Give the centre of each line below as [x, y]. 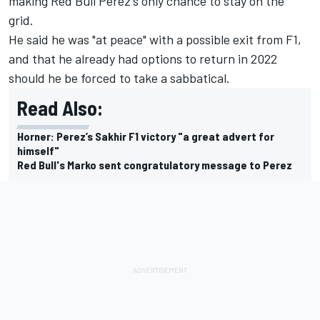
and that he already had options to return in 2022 [143, 58]
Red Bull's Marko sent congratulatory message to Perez [155, 164]
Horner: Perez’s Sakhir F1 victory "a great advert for [146, 136]
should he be [45, 77]
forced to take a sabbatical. [155, 77]
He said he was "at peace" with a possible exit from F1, [155, 39]
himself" [38, 150]
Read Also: [60, 107]
